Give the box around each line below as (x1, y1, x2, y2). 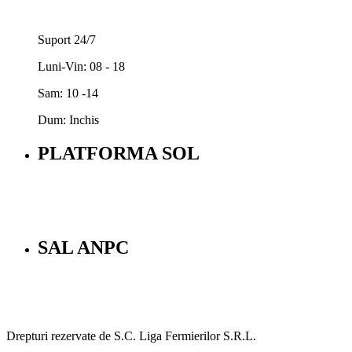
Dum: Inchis (38, 112, 99, 126)
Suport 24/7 (38, 32, 96, 46)
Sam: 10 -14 (38, 86, 98, 100)
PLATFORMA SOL (38, 142, 200, 163)
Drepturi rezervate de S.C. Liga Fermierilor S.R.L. (6, 329, 256, 343)
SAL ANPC (38, 237, 129, 258)
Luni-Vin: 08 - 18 (38, 59, 125, 73)
